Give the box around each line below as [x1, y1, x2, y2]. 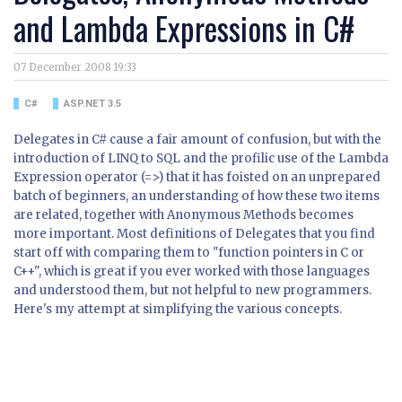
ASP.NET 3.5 [63, 98, 121, 110]
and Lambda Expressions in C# [13, 4, 354, 52]
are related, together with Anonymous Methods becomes [13, 207, 354, 223]
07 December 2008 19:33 [13, 61, 136, 74]
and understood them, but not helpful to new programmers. [13, 283, 371, 299]
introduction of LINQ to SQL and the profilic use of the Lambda [13, 151, 389, 167]
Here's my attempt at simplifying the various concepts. [13, 301, 342, 318]
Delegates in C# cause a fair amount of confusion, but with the [13, 132, 381, 148]
